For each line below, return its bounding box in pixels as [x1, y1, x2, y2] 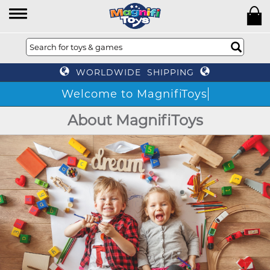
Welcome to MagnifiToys [61, 87, 208, 101]
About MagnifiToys [67, 111, 203, 129]
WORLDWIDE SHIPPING [76, 67, 194, 78]
